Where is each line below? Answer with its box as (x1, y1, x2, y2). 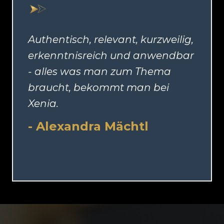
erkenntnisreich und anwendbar (28, 49, 194, 62)
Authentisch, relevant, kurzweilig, (28, 33, 193, 46)
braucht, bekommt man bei (28, 81, 169, 94)
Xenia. (28, 97, 58, 110)
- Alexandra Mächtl (28, 119, 148, 134)
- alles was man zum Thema (28, 65, 171, 78)
